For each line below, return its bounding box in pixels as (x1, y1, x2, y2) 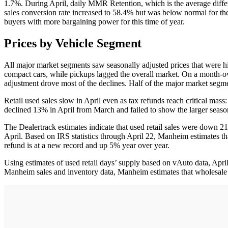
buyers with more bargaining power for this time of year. (4, 17, 185, 26)
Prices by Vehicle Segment (4, 36, 141, 50)
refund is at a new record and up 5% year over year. (4, 140, 169, 150)
